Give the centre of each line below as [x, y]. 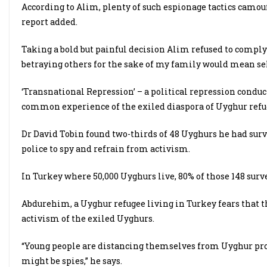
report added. [49, 22]
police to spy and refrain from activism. [107, 149]
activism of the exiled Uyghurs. [89, 218]
